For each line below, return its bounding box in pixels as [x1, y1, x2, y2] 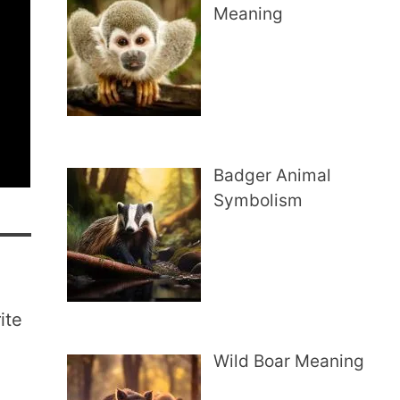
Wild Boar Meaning [213, 350, 365, 371]
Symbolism [213, 189, 304, 211]
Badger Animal [213, 164, 332, 186]
